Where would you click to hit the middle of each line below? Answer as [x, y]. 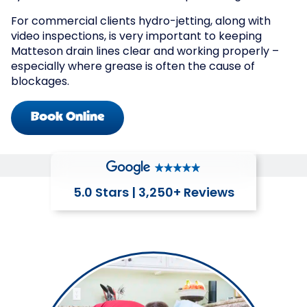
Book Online [67, 118]
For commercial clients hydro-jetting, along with [141, 22]
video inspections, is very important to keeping [136, 37]
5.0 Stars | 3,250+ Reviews [153, 194]
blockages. [40, 82]
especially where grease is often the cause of [133, 67]
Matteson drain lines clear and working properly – [145, 52]
